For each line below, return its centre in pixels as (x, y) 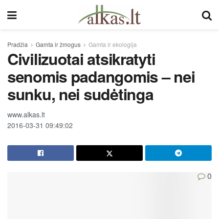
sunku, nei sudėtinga (80, 94)
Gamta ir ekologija (113, 44)
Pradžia (18, 44)
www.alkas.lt (26, 114)
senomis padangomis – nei (101, 76)
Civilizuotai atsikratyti (81, 59)
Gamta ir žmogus (58, 44)
